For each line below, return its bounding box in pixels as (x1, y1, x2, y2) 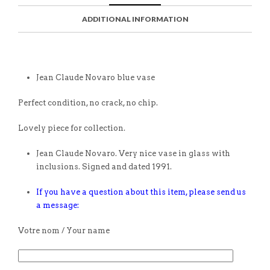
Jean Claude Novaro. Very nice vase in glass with (36, 149, 230, 159)
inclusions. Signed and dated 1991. (36, 162, 172, 172)
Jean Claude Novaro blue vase (36, 73, 155, 83)
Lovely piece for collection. (18, 124, 125, 133)
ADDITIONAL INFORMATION (81, 14, 189, 24)
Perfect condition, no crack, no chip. (18, 98, 158, 108)
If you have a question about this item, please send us (36, 187, 246, 197)
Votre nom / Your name (18, 226, 110, 236)
